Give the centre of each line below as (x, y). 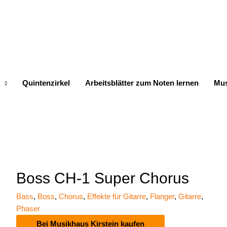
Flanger (162, 196)
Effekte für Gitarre (116, 196)
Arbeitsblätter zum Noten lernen (142, 83)
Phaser (28, 209)
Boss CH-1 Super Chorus (102, 178)
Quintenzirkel (46, 83)
